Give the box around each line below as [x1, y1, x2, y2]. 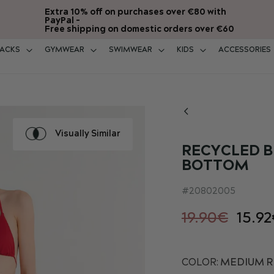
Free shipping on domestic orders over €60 [44, 23, 234, 35]
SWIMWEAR [109, 45, 152, 55]
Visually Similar [54, 127, 120, 140]
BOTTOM [181, 155, 249, 176]
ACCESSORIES [218, 45, 271, 55]
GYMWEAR [45, 45, 84, 55]
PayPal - [44, 15, 80, 27]
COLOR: [181, 256, 218, 269]
